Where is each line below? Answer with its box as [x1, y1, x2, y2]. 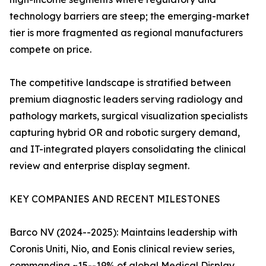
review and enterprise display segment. [9, 160, 189, 172]
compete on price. [9, 43, 91, 56]
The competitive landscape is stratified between [9, 77, 231, 89]
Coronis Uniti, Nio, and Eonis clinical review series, [9, 243, 235, 255]
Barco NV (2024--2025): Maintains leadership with [9, 226, 237, 239]
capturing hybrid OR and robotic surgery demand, [9, 126, 240, 139]
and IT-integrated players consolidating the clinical [9, 143, 246, 156]
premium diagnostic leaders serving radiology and [9, 93, 243, 106]
